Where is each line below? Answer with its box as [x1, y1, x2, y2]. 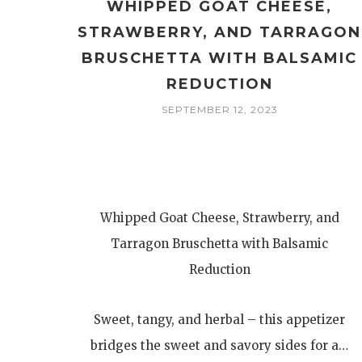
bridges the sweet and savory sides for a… [90, 338, 349, 353]
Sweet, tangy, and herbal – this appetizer [94, 312, 346, 327]
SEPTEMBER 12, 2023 [161, 103, 278, 116]
